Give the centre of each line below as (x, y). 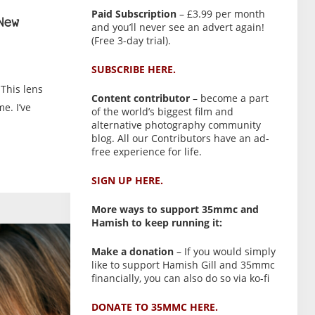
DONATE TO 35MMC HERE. (154, 307)
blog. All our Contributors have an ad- (180, 138)
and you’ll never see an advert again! (178, 27)
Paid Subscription (134, 14)
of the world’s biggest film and (162, 111)
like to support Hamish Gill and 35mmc (183, 265)
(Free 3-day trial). (131, 40)
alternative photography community (176, 125)
